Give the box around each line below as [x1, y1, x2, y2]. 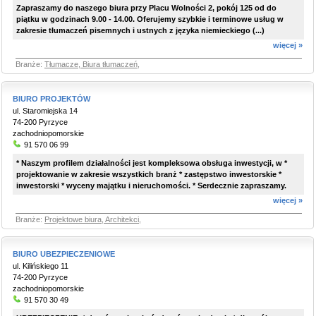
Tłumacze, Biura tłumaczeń [44, 60, 138, 68]
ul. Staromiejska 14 [13, 107, 78, 115]
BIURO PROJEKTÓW [13, 95, 90, 103]
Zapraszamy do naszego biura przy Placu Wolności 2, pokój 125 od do [16, 4, 276, 12]
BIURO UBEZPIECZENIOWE [13, 250, 115, 258]
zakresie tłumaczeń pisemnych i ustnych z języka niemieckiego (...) [16, 26, 265, 35]
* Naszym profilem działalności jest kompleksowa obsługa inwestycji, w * [16, 159, 287, 167]
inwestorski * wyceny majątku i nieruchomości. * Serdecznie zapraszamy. [16, 181, 286, 190]
